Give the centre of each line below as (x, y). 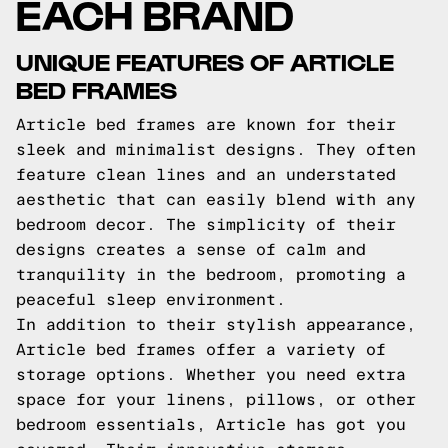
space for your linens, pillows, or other (216, 399)
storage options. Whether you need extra (211, 374)
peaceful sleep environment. (151, 299)
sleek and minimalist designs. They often (216, 149)
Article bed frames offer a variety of (201, 349)
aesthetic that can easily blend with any (216, 199)
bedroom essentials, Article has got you (211, 424)
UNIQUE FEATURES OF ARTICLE (205, 60)
